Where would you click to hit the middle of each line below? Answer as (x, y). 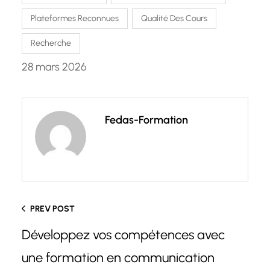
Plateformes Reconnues (75, 19)
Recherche (51, 43)
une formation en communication (118, 257)
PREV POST (52, 209)
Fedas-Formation (146, 120)
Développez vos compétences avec (123, 234)
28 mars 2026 (54, 67)
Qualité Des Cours (174, 19)
